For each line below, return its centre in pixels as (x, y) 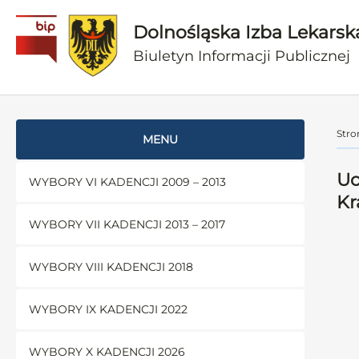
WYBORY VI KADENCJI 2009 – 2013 (127, 182)
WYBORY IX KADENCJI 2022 (108, 309)
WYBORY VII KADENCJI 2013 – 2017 (127, 224)
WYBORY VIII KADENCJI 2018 (111, 267)
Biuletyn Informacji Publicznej (242, 56)
